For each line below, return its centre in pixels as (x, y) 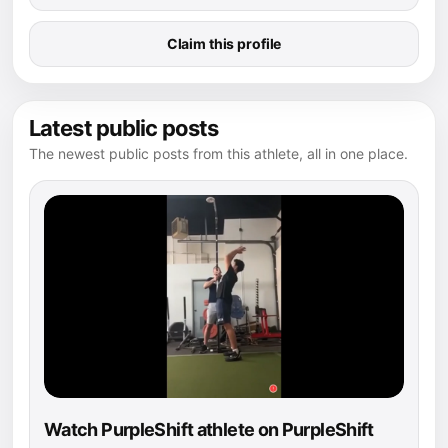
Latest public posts (124, 128)
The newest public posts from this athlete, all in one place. (218, 154)
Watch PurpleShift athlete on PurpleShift (209, 429)
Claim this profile (224, 44)
